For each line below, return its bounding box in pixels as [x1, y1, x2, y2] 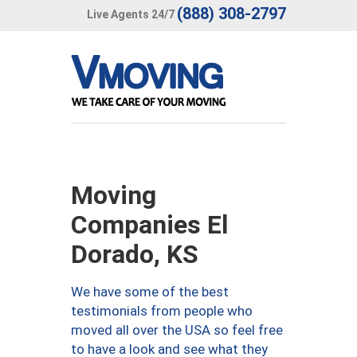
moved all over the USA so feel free [71, 322, 283, 338]
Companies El [71, 210, 228, 240]
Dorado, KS [71, 239, 198, 269]
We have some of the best [71, 284, 229, 300]
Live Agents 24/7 [87, 7, 175, 21]
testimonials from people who [71, 303, 253, 319]
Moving [71, 180, 156, 210]
